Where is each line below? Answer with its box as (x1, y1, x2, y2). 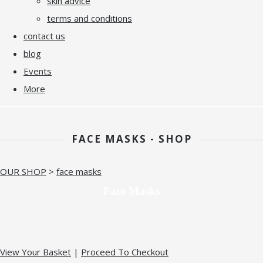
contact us (23, 29, 65, 42)
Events (23, 65, 52, 77)
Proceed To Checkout (81, 245, 168, 258)
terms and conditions (47, 12, 132, 24)
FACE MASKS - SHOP (71, 131, 192, 146)
